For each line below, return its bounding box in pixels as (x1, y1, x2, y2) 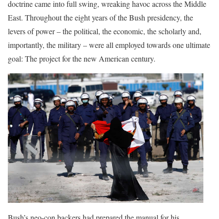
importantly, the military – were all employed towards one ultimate (8, 40, 210, 50)
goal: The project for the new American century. (8, 53, 155, 64)
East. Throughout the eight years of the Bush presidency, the (8, 12, 193, 22)
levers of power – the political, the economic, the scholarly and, (8, 26, 201, 36)
